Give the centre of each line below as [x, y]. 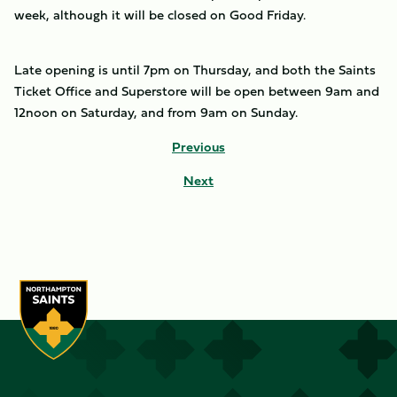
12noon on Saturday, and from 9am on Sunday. [156, 112]
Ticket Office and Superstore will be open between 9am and [197, 91]
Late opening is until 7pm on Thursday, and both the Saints [195, 70]
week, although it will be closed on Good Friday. [160, 15]
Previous [198, 147]
